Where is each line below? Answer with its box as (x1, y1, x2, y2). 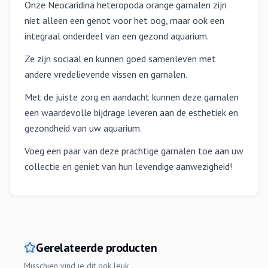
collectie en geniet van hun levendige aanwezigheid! (25, 160, 232, 172)
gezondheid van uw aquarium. (25, 122, 142, 134)
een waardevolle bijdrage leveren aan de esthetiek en (25, 106, 238, 118)
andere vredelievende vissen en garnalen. (25, 68, 187, 80)
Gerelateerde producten (36, 240, 157, 255)
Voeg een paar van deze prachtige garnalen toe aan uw (25, 145, 243, 157)
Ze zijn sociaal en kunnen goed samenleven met (25, 53, 216, 65)
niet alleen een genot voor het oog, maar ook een (25, 14, 224, 26)
